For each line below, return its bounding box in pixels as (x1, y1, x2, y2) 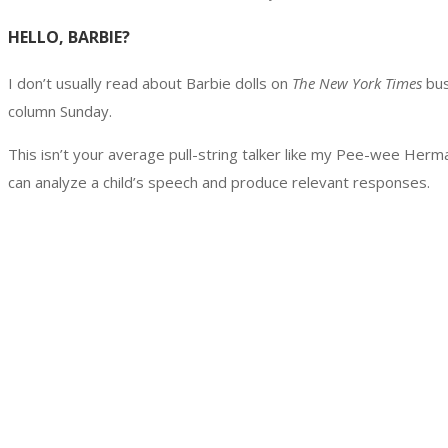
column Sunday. (8, 101, 112, 122)
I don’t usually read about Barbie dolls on (8, 73, 288, 94)
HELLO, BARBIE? (8, 25, 130, 48)
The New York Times (288, 73, 422, 94)
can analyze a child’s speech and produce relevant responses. (8, 172, 430, 193)
